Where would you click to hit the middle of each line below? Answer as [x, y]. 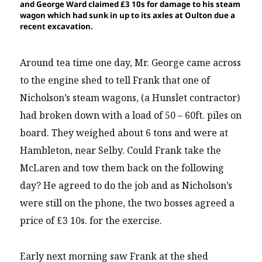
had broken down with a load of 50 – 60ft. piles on [131, 116]
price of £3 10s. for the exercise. [91, 221]
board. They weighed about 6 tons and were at [124, 133]
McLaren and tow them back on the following [122, 168]
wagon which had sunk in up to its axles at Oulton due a [128, 15]
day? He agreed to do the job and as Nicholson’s [126, 186]
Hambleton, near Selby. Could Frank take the [121, 151]
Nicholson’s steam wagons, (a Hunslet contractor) [130, 98]
